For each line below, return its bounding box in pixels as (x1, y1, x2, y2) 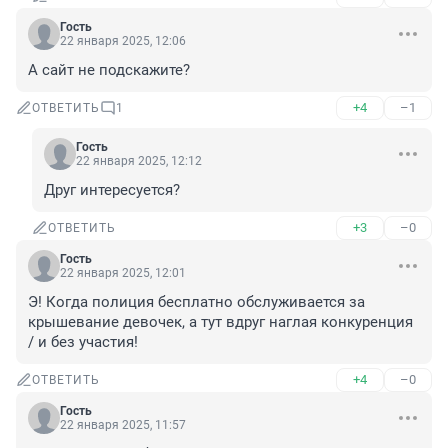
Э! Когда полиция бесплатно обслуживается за (28, 293, 365, 312)
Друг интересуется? (44, 181, 180, 200)
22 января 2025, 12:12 (76, 154, 202, 169)
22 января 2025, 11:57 (60, 418, 186, 433)
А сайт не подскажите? (28, 61, 190, 80)
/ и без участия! (28, 333, 138, 352)
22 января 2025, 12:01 (60, 266, 186, 281)
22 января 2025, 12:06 (60, 34, 186, 49)
